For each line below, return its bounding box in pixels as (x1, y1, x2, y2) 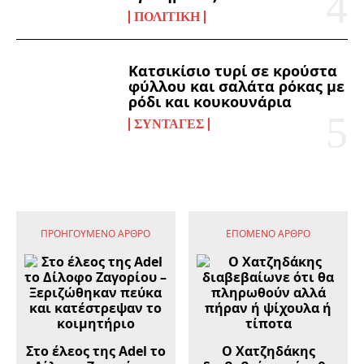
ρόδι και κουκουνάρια (128, 91, 292, 111)
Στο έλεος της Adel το (25, 341, 166, 360)
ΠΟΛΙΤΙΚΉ (134, 10, 201, 24)
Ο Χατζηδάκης (221, 341, 315, 360)
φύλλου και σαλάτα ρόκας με (128, 76, 345, 96)
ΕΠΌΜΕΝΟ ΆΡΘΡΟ (226, 226, 311, 240)
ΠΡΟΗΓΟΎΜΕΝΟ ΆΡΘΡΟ (41, 226, 151, 240)
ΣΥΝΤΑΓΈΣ (134, 116, 205, 131)
